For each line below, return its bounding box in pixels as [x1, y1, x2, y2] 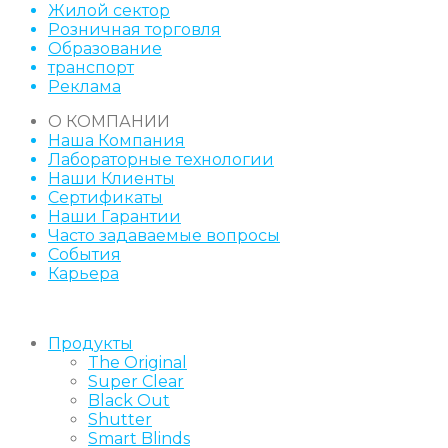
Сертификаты [48, 187, 163, 207]
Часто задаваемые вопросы [48, 225, 280, 245]
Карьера [48, 263, 119, 283]
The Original [88, 352, 187, 372]
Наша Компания [48, 130, 185, 150]
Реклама [48, 76, 121, 96]
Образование [48, 38, 162, 58]
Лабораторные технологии [48, 149, 274, 169]
